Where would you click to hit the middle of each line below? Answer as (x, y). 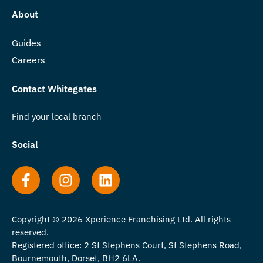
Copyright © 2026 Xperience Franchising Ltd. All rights (121, 219)
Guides (26, 43)
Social (25, 144)
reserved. (30, 232)
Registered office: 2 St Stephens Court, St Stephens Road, (127, 245)
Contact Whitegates (54, 88)
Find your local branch (57, 116)
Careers (28, 60)
